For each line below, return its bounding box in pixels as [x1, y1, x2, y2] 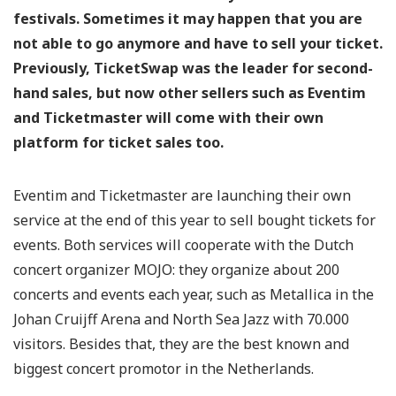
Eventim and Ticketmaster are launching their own [13, 185, 351, 205]
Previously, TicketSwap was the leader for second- [13, 57, 373, 78]
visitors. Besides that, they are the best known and [13, 333, 349, 354]
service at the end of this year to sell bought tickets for [13, 209, 376, 230]
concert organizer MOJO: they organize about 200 [13, 259, 339, 279]
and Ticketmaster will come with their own [13, 107, 324, 127]
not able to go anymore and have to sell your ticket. [13, 33, 383, 53]
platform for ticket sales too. [13, 132, 227, 152]
